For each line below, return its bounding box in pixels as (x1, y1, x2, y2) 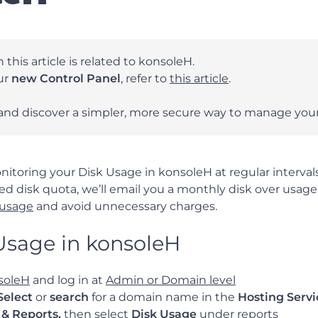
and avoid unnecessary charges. (33, 199, 217, 213)
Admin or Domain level (106, 273, 236, 287)
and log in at (30, 273, 106, 287)
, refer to (121, 72, 170, 85)
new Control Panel (11, 72, 121, 85)
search (50, 290, 89, 304)
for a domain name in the (89, 290, 238, 304)
